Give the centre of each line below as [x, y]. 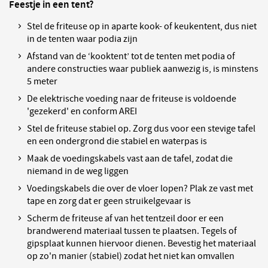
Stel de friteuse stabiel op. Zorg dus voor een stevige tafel [141, 129]
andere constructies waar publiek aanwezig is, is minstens [143, 69]
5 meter [42, 81]
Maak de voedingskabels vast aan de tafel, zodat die [130, 159]
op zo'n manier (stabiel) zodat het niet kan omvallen [131, 256]
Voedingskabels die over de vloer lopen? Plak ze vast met [140, 188]
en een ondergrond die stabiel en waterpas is [117, 141]
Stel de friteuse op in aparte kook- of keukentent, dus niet [142, 26]
